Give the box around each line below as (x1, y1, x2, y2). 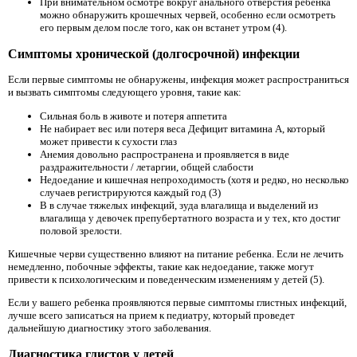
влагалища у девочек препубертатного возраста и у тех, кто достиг (40, 211, 340, 224)
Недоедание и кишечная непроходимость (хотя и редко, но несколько (40, 173, 349, 186)
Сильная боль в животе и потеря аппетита (40, 109, 227, 122)
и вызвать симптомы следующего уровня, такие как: (8, 86, 241, 99)
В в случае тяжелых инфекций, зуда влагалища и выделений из (40, 198, 318, 211)
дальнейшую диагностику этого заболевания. (8, 322, 211, 335)
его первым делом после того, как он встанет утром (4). (40, 22, 287, 34)
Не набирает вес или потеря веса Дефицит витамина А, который (40, 122, 325, 135)
